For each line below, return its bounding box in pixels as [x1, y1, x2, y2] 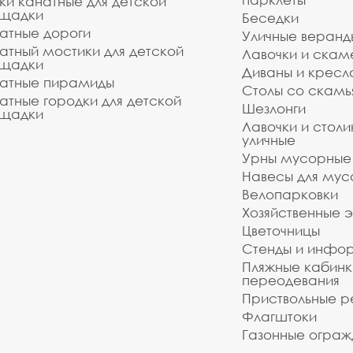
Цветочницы [242, 222, 320, 239]
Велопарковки [242, 186, 338, 203]
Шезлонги [242, 100, 306, 117]
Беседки [242, 9, 299, 26]
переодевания [242, 272, 340, 288]
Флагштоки [242, 308, 317, 325]
